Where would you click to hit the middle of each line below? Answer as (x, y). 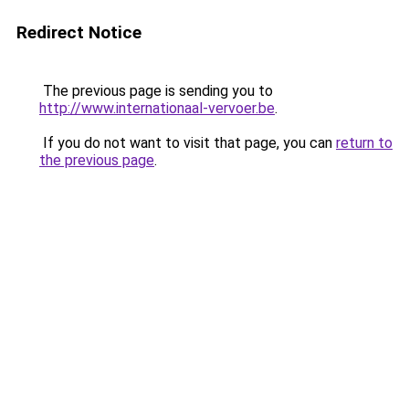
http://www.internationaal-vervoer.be (157, 108)
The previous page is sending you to (156, 91)
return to (364, 143)
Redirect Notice (79, 32)
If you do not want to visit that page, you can (188, 143)
